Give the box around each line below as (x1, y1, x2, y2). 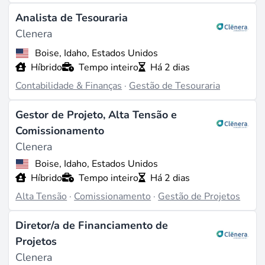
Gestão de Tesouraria (129, 79, 221, 93)
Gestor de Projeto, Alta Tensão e (15, 107, 177, 122)
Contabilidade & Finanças (15, 79, 122, 93)
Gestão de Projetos (158, 190, 241, 203)
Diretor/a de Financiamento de (15, 218, 169, 232)
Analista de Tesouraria (15, 11, 128, 25)
